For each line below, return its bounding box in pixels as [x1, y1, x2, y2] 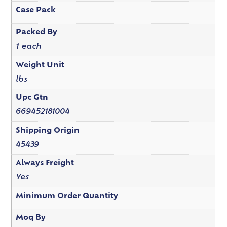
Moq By [15, 214, 46, 222]
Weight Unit [15, 61, 64, 69]
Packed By [15, 28, 57, 36]
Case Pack [15, 7, 56, 15]
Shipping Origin [15, 127, 80, 135]
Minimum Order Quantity [15, 192, 118, 200]
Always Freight [15, 160, 74, 168]
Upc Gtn [15, 94, 48, 102]
